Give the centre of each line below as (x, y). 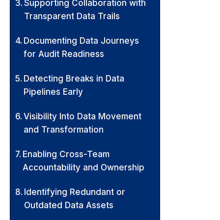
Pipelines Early (54, 92)
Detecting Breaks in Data (74, 78)
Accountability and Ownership (84, 167)
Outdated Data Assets (69, 205)
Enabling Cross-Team (66, 154)
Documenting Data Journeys (82, 41)
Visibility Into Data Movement (83, 116)
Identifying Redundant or (75, 192)
